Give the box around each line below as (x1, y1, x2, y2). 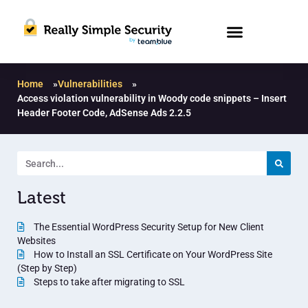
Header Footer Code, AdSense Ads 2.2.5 (17, 107, 191, 119)
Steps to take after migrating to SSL (32, 276, 185, 288)
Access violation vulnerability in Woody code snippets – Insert (17, 93, 287, 104)
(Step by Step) (17, 263, 77, 274)
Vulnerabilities (58, 78, 122, 90)
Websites (17, 235, 56, 247)
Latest (17, 187, 66, 209)
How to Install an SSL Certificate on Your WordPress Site (32, 249, 272, 261)
